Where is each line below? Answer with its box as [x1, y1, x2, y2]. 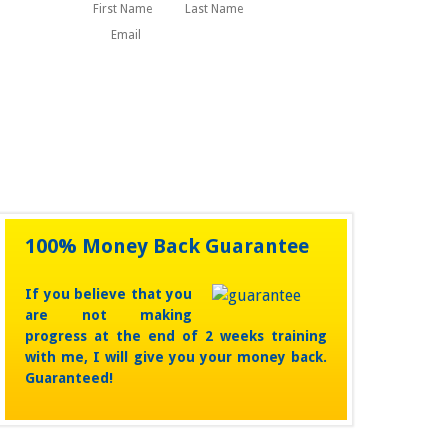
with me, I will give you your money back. [25, 349, 327, 365]
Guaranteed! [25, 370, 113, 386]
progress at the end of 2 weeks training [25, 328, 327, 344]
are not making [25, 307, 192, 323]
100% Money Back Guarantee [25, 234, 309, 258]
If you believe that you [25, 286, 192, 302]
